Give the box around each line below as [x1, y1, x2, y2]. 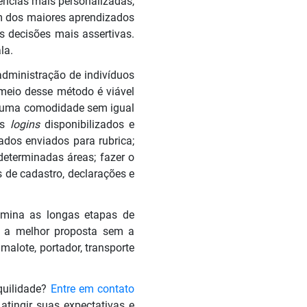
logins [10, 117, 45, 131]
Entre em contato [50, 282, 135, 295]
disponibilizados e [44, 117, 135, 131]
